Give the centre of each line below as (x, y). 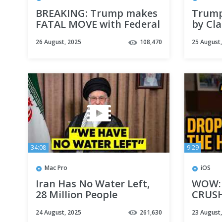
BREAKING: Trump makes (97, 13)
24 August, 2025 (58, 212)
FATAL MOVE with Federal (98, 24)
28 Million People (77, 194)
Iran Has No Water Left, (93, 183)
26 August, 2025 (58, 42)
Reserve (55, 35)
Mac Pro (56, 168)
